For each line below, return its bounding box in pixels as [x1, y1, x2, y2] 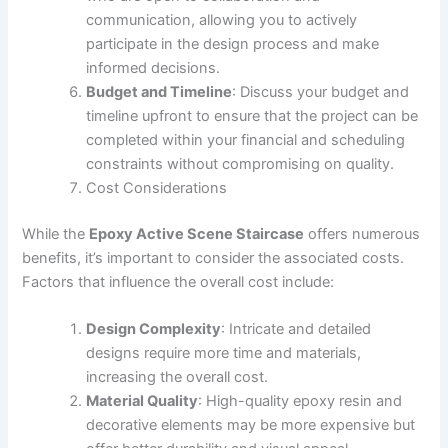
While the [22, 224, 90, 243]
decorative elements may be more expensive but [86, 416, 416, 435]
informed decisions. [86, 58, 221, 77]
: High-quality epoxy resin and [198, 392, 403, 411]
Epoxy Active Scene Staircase [89, 224, 305, 243]
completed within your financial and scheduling [86, 130, 406, 149]
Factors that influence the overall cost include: [22, 272, 335, 291]
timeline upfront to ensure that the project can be [86, 106, 419, 125]
